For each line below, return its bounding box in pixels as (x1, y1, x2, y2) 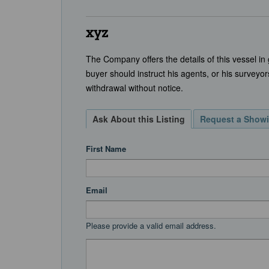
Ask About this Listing (92, 112, 185, 125)
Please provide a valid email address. (86, 219, 216, 231)
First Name (86, 142, 126, 154)
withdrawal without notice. (86, 81, 183, 94)
